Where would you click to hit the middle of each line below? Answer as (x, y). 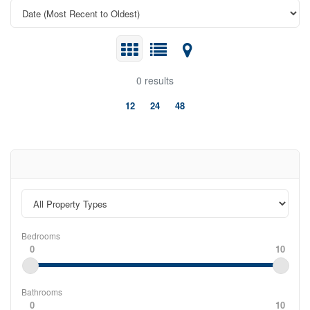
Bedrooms (41, 236)
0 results (155, 80)
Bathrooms (42, 292)
